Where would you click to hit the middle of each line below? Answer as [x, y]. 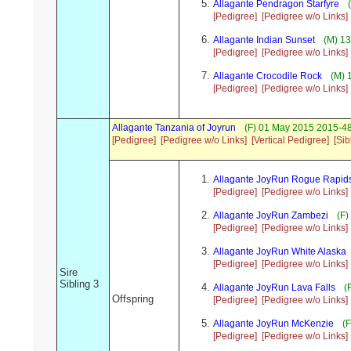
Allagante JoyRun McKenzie [273, 324]
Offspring [133, 299]
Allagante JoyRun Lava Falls [274, 288]
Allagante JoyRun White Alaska [280, 252]
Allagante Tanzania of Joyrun [174, 128]
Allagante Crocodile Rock [268, 76]
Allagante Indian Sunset [264, 40]
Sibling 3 [79, 284]
